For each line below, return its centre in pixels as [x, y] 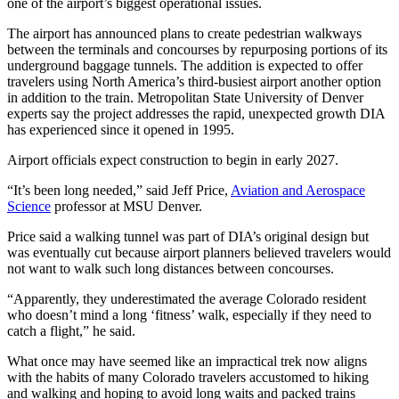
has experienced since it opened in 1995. [121, 129]
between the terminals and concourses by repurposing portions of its [197, 49]
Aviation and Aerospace [298, 190]
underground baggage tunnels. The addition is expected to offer [185, 65]
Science [29, 206]
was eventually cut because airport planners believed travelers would [199, 252]
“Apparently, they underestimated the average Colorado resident [187, 298]
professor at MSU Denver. [126, 206]
